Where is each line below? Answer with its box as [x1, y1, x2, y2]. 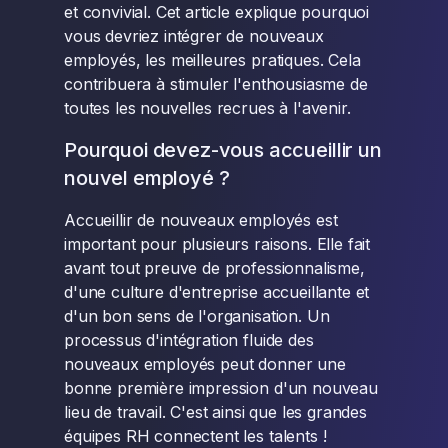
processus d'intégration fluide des [64, 330, 314, 350]
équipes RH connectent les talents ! [64, 426, 327, 446]
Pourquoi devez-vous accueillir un [64, 138, 382, 162]
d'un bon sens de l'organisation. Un [64, 306, 330, 326]
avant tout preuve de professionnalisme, [64, 258, 365, 278]
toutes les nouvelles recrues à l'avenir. [64, 98, 351, 118]
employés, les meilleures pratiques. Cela [64, 50, 361, 70]
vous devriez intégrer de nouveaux [64, 26, 324, 46]
